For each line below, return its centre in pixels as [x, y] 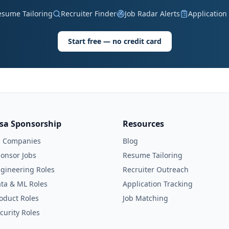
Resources [143, 124]
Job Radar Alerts [152, 14]
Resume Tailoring [153, 155]
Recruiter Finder [88, 14]
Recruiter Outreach [156, 169]
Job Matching [145, 198]
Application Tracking [158, 184]
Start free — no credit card [114, 41]
